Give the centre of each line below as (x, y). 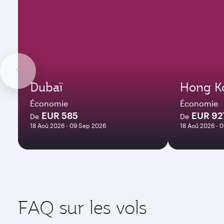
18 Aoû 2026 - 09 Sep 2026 (68, 125)
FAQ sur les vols (82, 207)
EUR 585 (60, 115)
